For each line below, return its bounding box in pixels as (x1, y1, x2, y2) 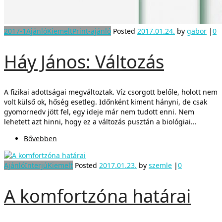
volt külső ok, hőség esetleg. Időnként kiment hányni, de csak (4, 97, 207, 107)
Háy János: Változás (4, 49, 164, 74)
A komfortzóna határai (4, 183, 191, 208)
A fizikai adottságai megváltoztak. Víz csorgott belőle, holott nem (4, 87, 218, 97)
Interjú (25, 160, 48, 170)
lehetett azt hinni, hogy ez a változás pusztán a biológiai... (4, 116, 197, 126)
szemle (149, 160, 172, 170)
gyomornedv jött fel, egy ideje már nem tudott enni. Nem (4, 107, 194, 116)
